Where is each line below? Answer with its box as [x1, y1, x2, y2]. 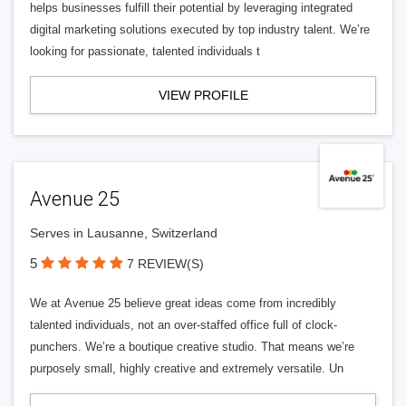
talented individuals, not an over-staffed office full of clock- [30, 318, 337, 332]
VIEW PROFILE [158, 88, 248, 102]
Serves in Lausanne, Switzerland [30, 226, 217, 240]
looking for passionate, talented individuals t [30, 44, 260, 58]
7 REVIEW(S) [127, 256, 204, 271]
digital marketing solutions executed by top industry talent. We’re [30, 23, 370, 36]
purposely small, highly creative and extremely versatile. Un [30, 362, 343, 375]
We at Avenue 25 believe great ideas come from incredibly [30, 296, 336, 310]
